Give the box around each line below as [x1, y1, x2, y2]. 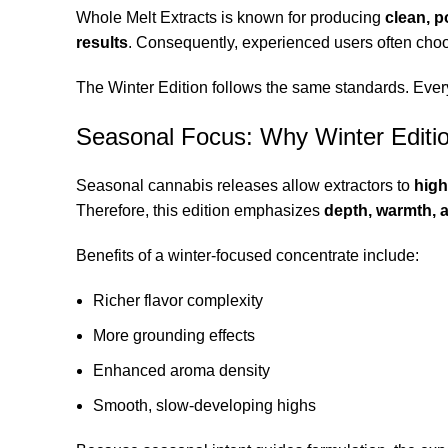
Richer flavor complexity [93, 291, 263, 309]
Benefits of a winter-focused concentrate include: [76, 246, 419, 264]
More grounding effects [93, 326, 255, 344]
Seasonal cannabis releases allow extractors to [76, 176, 414, 194]
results [76, 33, 128, 51]
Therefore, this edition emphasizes [76, 201, 324, 219]
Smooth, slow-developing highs [93, 396, 316, 414]
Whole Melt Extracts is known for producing [76, 8, 385, 26]
